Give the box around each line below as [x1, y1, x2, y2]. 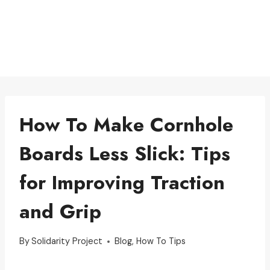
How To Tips [136, 236, 186, 247]
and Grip [19, 197, 101, 225]
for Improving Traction [19, 168, 225, 196]
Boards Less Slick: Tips [19, 139, 230, 168]
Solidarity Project [31, 236, 103, 247]
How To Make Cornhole [19, 110, 233, 139]
